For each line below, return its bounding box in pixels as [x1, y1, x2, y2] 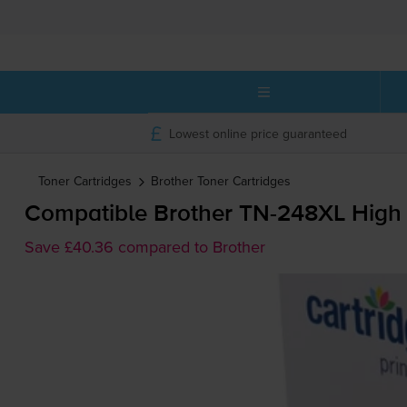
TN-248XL [238, 203, 345, 227]
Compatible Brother [24, 203, 239, 227]
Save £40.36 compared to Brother [24, 235, 265, 259]
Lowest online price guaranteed [168, 124, 347, 143]
